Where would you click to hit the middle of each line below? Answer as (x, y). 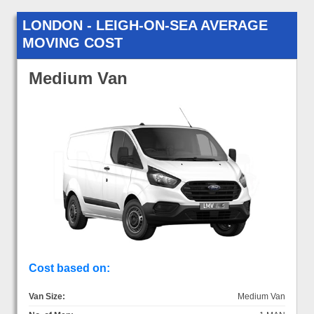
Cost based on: (69, 268)
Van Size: (47, 296)
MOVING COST (73, 42)
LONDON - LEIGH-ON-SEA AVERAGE (145, 25)
